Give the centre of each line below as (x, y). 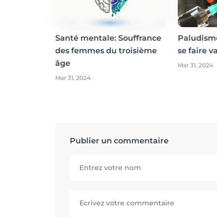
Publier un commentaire (119, 140)
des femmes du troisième (106, 50)
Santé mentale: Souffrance (108, 38)
